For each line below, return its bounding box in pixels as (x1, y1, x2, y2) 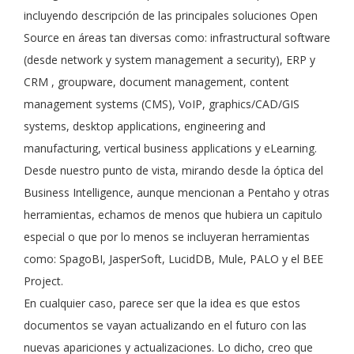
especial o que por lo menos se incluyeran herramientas (24, 229, 310, 244)
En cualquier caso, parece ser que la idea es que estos (24, 296, 300, 311)
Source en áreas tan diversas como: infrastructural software (24, 30, 330, 45)
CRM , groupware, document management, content (24, 74, 289, 89)
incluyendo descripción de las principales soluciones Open (24, 8, 318, 23)
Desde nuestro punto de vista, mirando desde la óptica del (24, 163, 323, 178)
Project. (24, 273, 63, 288)
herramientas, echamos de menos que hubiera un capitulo (24, 207, 322, 222)
